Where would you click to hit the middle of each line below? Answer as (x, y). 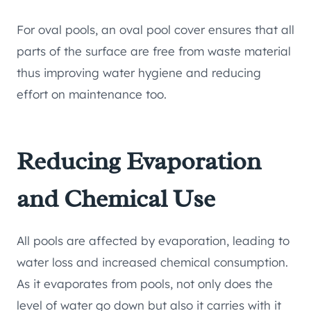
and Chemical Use (116, 199)
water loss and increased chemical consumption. (152, 262)
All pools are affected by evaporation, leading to (153, 241)
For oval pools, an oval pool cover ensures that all (155, 30)
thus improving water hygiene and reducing (139, 73)
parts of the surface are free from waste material (154, 51)
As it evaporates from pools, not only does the (145, 284)
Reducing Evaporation (139, 161)
